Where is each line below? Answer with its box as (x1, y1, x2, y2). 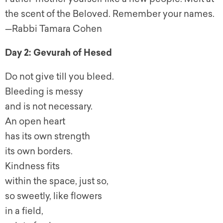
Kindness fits (5, 161, 60, 172)
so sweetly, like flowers (5, 191, 102, 202)
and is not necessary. (5, 101, 93, 112)
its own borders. (5, 146, 73, 157)
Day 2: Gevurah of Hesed (5, 47, 112, 59)
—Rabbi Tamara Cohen (5, 23, 102, 35)
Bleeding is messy (5, 86, 83, 98)
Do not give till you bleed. (5, 71, 114, 83)
